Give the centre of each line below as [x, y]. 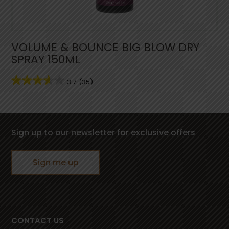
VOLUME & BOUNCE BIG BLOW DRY [106, 47]
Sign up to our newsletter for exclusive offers [104, 133]
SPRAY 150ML [46, 59]
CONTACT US [38, 220]
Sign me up [56, 163]
